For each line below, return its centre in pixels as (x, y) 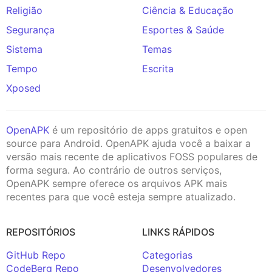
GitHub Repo (36, 255)
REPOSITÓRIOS (41, 232)
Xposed (23, 88)
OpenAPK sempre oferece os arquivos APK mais (117, 183)
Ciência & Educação (188, 10)
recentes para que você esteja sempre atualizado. (121, 196)
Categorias (167, 255)
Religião (24, 10)
